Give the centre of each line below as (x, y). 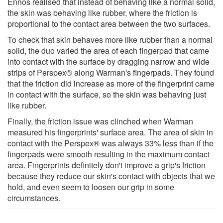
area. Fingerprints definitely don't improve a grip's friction (107, 165)
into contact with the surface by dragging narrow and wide (109, 61)
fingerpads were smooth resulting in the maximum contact (109, 154)
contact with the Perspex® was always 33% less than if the (111, 143)
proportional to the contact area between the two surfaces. (109, 23)
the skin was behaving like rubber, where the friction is (102, 12)
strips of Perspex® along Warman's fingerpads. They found (111, 72)
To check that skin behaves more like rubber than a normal (110, 39)
